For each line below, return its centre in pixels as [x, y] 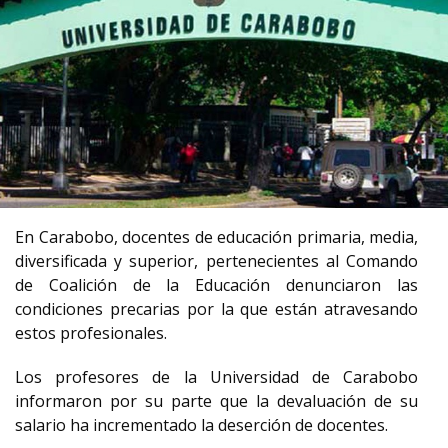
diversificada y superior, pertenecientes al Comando [216, 261]
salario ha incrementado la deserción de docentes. [201, 425]
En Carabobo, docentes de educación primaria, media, [216, 237]
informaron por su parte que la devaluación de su [216, 401]
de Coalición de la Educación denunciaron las [216, 285]
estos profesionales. [91, 333]
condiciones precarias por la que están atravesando [216, 309]
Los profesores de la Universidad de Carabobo [216, 377]
